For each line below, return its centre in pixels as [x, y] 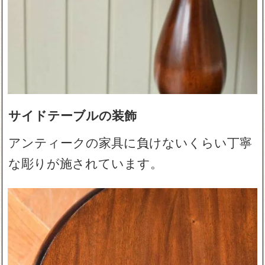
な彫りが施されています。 [86, 162]
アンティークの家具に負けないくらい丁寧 [130, 142]
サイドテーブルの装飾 [73, 114]
